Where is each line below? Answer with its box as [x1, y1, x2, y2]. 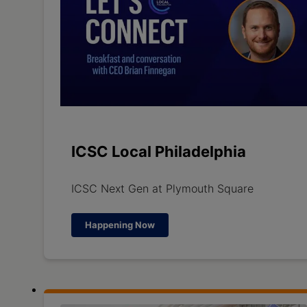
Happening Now [85, 219, 155, 230]
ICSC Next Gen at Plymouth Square [71, 181, 254, 195]
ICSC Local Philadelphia [71, 142, 246, 160]
